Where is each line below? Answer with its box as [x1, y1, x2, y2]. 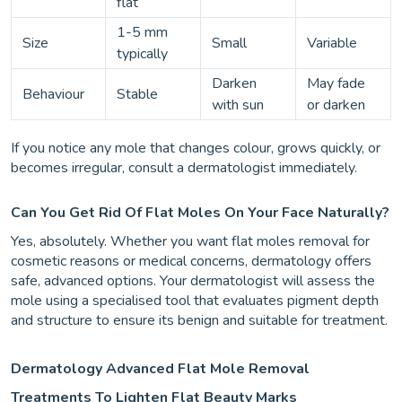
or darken [307, 95, 365, 115]
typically [117, 44, 168, 64]
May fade [307, 74, 365, 93]
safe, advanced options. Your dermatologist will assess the [11, 271, 375, 291]
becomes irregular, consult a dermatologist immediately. [11, 158, 357, 178]
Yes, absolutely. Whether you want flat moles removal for [11, 232, 370, 251]
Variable [307, 33, 357, 53]
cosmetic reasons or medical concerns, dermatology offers [11, 251, 371, 271]
